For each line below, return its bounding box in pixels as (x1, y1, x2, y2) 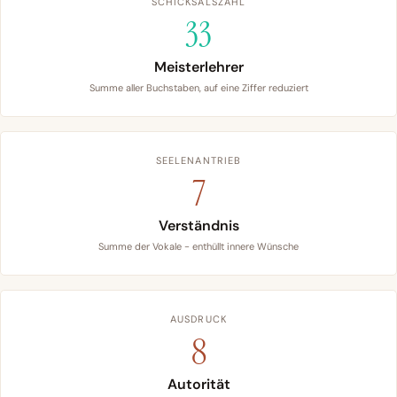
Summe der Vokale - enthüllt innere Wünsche (98, 240, 299, 253)
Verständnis (158, 216, 239, 236)
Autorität (167, 375, 230, 394)
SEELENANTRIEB (155, 154, 242, 167)
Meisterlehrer (153, 58, 244, 77)
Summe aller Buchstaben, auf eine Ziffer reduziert (89, 82, 308, 95)
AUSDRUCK (170, 313, 227, 326)
